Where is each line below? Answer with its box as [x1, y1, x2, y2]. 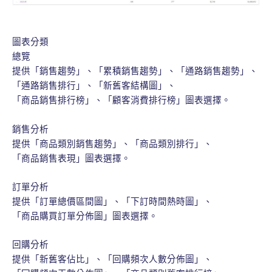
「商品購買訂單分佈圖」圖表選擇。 [12, 210, 158, 222]
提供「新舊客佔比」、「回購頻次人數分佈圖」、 [12, 254, 212, 265]
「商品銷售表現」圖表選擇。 [12, 152, 131, 164]
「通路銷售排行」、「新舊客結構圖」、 [12, 80, 176, 92]
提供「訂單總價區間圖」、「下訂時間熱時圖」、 [12, 195, 212, 207]
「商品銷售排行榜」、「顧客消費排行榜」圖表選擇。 [12, 95, 231, 106]
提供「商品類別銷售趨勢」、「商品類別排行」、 [12, 138, 212, 149]
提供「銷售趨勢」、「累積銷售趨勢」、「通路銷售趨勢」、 [12, 66, 258, 77]
